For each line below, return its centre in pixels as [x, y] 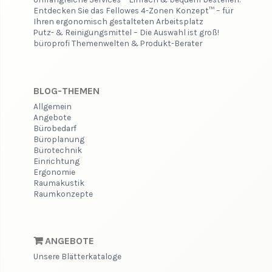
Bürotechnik [58, 150]
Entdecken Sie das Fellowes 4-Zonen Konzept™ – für [134, 11]
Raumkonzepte [63, 193]
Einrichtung [57, 161]
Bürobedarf [55, 128]
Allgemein [53, 106]
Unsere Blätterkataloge [78, 257]
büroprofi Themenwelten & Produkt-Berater [118, 43]
